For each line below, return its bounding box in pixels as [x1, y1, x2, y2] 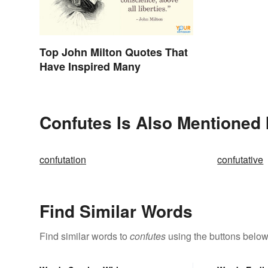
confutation [39, 153, 86, 167]
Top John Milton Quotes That [39, 44, 188, 60]
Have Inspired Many [39, 59, 141, 75]
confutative [217, 153, 264, 167]
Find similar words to [39, 229, 130, 243]
